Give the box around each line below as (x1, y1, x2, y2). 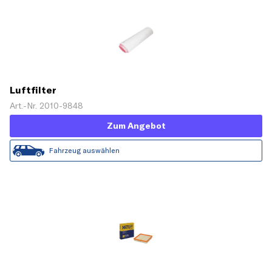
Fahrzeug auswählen (49, 146, 120, 155)
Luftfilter (10, 84, 56, 97)
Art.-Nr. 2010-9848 (10, 100, 83, 112)
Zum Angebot (106, 120, 166, 132)
